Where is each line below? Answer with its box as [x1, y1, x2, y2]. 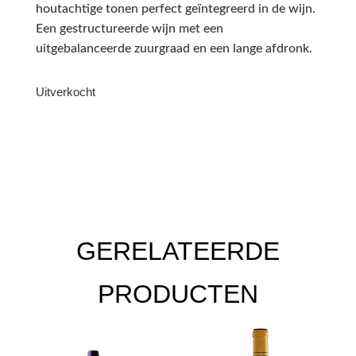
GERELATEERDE [76, 237, 280, 266]
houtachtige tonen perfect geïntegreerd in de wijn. [35, 2, 315, 16]
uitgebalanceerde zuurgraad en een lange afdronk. [35, 42, 312, 56]
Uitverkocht [35, 86, 95, 99]
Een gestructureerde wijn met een [35, 22, 223, 36]
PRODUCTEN [98, 280, 258, 309]
